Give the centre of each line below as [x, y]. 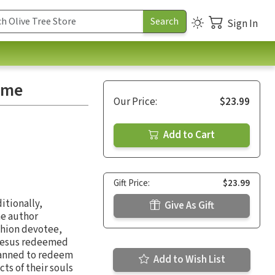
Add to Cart [188, 135]
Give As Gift [188, 205]
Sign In [242, 24]
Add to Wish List [188, 259]
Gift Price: [132, 183]
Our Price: [135, 102]
